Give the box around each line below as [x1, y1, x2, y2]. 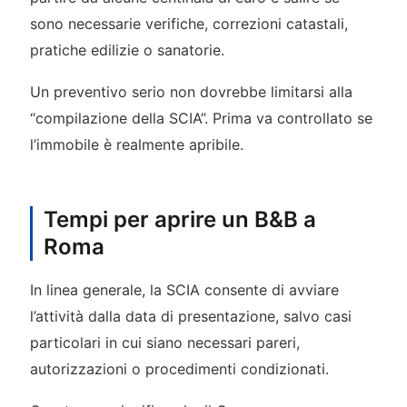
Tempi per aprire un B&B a [43, 205, 316, 233]
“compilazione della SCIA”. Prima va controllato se [29, 109, 372, 127]
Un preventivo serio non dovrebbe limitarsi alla [29, 83, 352, 101]
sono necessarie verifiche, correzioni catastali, [29, 15, 348, 34]
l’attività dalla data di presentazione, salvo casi [29, 306, 352, 325]
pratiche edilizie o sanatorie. [29, 41, 224, 60]
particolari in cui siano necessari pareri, [29, 333, 300, 352]
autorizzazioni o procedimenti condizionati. [29, 359, 329, 378]
